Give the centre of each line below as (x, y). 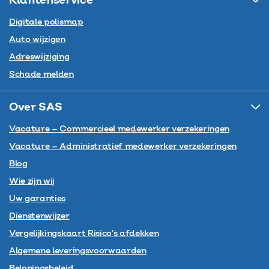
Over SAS (36, 107)
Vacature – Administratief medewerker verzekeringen (123, 146)
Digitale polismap (46, 22)
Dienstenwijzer (39, 216)
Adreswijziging (39, 57)
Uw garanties (38, 198)
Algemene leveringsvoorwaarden (78, 251)
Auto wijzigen (37, 39)
